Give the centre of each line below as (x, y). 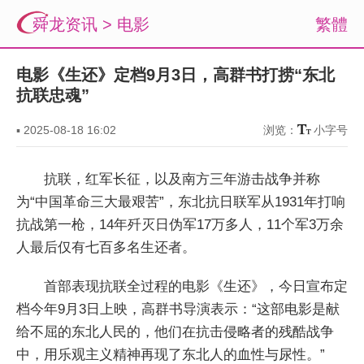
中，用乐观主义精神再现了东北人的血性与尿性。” (171, 355)
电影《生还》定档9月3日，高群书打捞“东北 (175, 75)
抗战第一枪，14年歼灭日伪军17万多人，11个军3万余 (180, 225)
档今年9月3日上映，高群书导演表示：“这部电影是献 (178, 309)
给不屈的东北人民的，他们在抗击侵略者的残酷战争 (175, 332)
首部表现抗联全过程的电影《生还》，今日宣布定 (196, 286)
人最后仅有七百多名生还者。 (106, 247)
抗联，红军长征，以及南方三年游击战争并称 (182, 179)
